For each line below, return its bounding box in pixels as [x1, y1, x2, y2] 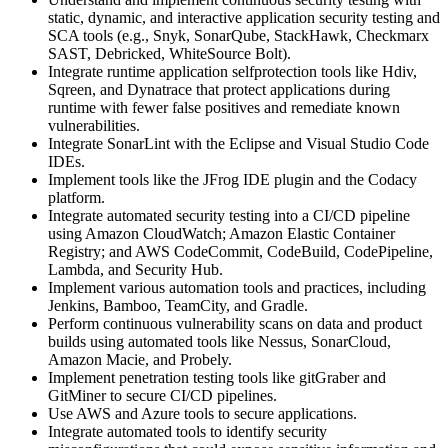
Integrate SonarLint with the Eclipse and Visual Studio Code [48, 134, 429, 152]
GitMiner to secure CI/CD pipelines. [48, 386, 277, 404]
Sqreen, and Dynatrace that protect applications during [48, 80, 390, 98]
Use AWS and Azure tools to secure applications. [48, 404, 357, 422]
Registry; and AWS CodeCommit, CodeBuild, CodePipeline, [48, 242, 433, 260]
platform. [48, 188, 105, 206]
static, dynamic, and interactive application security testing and [48, 8, 440, 26]
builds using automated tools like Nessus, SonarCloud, [48, 332, 391, 350]
